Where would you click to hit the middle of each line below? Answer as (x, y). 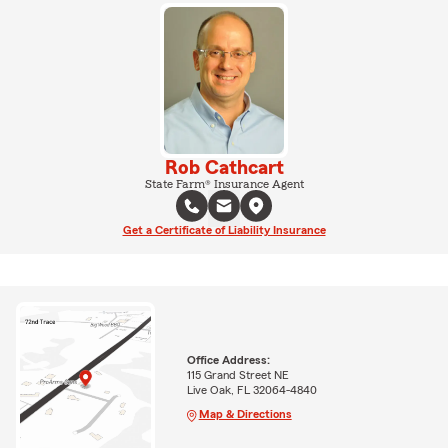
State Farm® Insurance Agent (224, 183)
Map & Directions (245, 414)
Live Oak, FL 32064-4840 (251, 390)
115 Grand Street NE (237, 375)
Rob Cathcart (224, 167)
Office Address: (228, 360)
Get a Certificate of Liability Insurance (224, 229)
